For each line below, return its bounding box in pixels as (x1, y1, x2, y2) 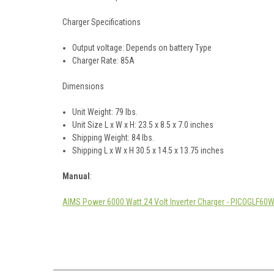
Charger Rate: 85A (72, 55, 135, 65)
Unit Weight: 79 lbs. (72, 106, 138, 117)
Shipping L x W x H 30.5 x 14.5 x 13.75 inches (72, 145, 224, 155)
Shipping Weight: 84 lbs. (72, 132, 155, 143)
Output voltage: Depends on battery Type (72, 42, 212, 53)
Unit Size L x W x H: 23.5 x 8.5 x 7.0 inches (72, 119, 214, 130)
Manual (62, 171, 90, 181)
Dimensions (62, 81, 104, 91)
